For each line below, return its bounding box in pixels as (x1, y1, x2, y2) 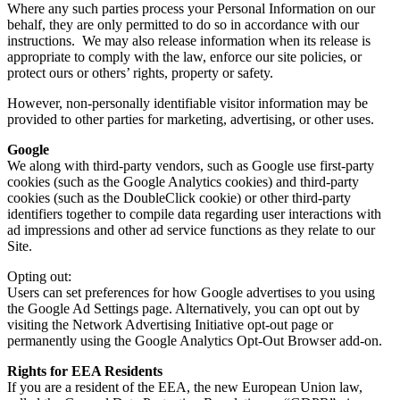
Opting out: (7, 268, 71, 284)
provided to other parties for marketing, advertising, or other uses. (7, 111, 374, 127)
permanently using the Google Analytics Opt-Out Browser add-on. (7, 332, 382, 348)
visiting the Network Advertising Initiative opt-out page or (7, 316, 333, 332)
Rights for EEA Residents (7, 362, 162, 379)
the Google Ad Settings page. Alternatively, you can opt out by (7, 300, 360, 316)
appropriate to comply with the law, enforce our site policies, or (7, 48, 362, 64)
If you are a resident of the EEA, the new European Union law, (7, 379, 362, 395)
